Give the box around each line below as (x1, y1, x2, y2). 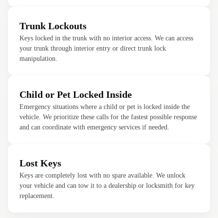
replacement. (19, 192, 54, 200)
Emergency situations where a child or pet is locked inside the (19, 103, 190, 110)
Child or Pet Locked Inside (19, 89, 132, 100)
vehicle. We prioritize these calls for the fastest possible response (19, 113, 197, 121)
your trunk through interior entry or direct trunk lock (19, 45, 166, 52)
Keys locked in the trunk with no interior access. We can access (19, 35, 193, 42)
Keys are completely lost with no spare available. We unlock (19, 172, 185, 179)
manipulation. (19, 55, 57, 62)
